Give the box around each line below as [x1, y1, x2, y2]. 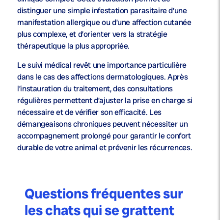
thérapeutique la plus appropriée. [17, 41, 130, 52]
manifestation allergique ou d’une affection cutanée [17, 17, 192, 28]
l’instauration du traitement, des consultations [17, 83, 173, 94]
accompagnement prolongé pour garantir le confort [17, 131, 191, 141]
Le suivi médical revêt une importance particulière [17, 60, 187, 71]
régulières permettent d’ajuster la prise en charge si [17, 95, 192, 106]
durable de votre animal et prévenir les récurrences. [17, 142, 192, 153]
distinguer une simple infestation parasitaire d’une [17, 5, 187, 16]
